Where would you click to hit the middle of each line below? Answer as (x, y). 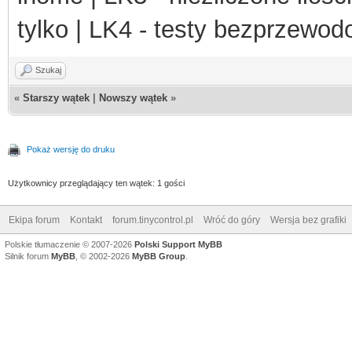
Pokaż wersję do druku (71, 149)
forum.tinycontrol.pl (153, 220)
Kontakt (86, 220)
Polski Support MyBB (178, 244)
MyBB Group (159, 256)
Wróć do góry (232, 220)
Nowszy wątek (133, 97)
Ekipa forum (34, 220)
